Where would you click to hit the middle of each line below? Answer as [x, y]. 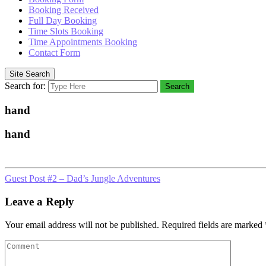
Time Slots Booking [66, 31]
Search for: [25, 86]
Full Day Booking [63, 20]
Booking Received [64, 10]
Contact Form [54, 53]
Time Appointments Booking [83, 42]
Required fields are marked [212, 224]
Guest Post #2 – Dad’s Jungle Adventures [83, 179]
